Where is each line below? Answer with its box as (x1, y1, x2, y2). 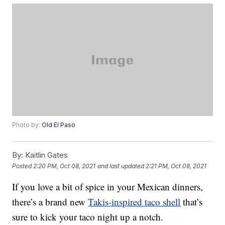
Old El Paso (42, 121, 76, 129)
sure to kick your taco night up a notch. (12, 210, 164, 223)
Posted (12, 162, 34, 170)
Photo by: (12, 121, 42, 129)
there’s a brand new (12, 195, 88, 208)
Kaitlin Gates (23, 150, 68, 160)
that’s (180, 195, 203, 208)
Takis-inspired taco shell (88, 195, 181, 208)
